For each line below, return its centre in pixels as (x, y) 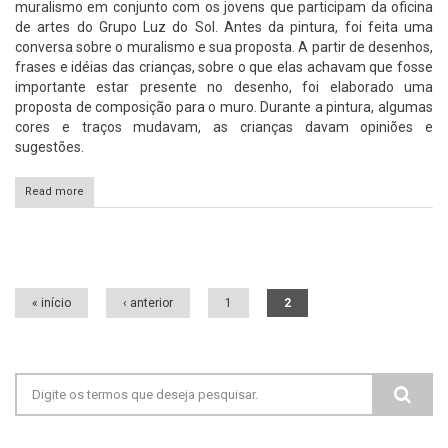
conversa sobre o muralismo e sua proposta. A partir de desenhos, (224, 47)
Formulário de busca (141, 410)
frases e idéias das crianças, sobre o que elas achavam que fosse (224, 67)
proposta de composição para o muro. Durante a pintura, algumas (224, 107)
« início (51, 303)
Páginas (63, 280)
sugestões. (49, 147)
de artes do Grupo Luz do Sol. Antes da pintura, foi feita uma (224, 27)
